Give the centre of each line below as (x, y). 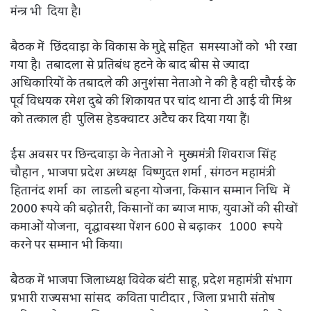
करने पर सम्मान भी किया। (67, 245)
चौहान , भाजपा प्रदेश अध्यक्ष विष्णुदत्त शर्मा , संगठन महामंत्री (144, 173)
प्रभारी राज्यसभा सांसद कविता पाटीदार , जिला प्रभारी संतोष (143, 298)
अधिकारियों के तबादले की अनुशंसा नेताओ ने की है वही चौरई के (153, 83)
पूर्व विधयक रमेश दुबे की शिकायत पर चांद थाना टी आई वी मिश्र (151, 101)
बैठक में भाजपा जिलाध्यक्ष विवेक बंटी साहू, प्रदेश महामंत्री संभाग (151, 280)
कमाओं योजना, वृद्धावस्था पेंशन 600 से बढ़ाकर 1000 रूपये (146, 227)
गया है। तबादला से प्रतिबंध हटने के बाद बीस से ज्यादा (130, 65)
